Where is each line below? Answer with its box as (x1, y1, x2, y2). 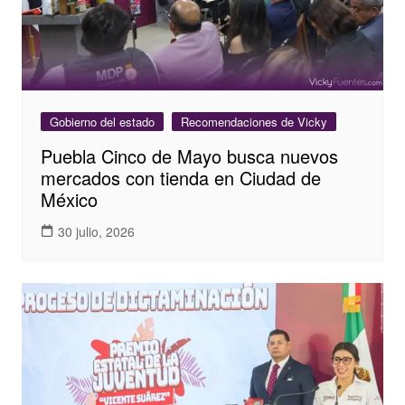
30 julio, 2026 (57, 221, 135, 240)
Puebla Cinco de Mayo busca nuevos (40, 143, 338, 170)
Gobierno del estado (49, 113, 155, 131)
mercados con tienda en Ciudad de (40, 165, 321, 192)
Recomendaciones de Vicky (180, 113, 327, 131)
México (40, 186, 98, 213)
